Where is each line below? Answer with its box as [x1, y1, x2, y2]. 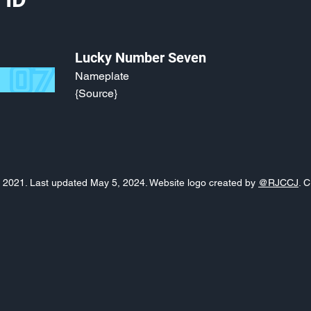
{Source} [75, 87, 117, 100]
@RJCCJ [258, 177, 299, 188]
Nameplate [75, 69, 129, 83]
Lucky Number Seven [75, 49, 206, 66]
